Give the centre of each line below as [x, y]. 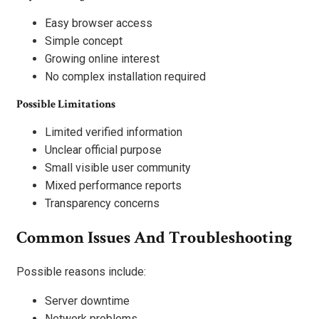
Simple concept [84, 41]
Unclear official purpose [103, 150]
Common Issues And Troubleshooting [154, 237]
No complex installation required [125, 77]
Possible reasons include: [81, 271]
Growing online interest [102, 59]
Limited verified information [114, 132]
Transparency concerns [102, 204]
